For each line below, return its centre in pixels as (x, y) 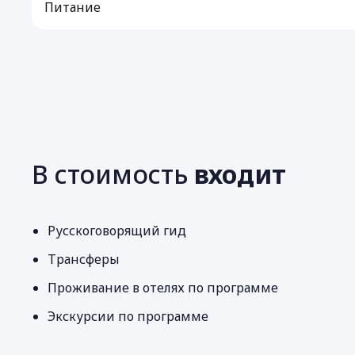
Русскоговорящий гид (117, 231)
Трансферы (84, 259)
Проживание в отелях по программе (163, 288)
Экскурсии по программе (128, 316)
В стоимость (113, 174)
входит (240, 174)
